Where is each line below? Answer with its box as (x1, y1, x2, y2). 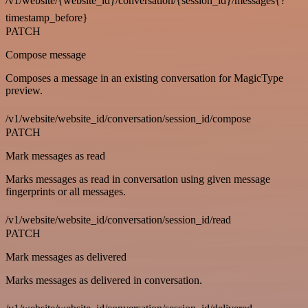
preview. (5, 84, 43, 96)
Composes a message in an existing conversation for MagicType (5, 71, 283, 84)
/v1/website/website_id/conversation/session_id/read (5, 213, 231, 225)
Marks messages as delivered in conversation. (5, 274, 202, 286)
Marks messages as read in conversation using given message (5, 173, 270, 185)
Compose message (5, 48, 86, 60)
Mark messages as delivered (5, 250, 126, 263)
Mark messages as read (5, 149, 105, 162)
